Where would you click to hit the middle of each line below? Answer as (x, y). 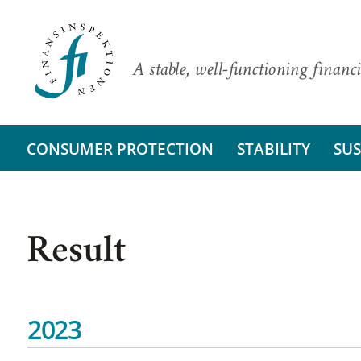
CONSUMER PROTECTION (120, 148)
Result (76, 254)
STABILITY (273, 148)
